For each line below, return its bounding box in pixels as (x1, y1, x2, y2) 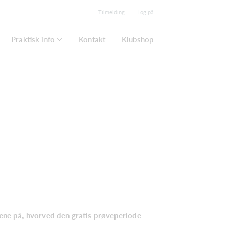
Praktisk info (11, 35, 55, 44)
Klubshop (122, 35, 153, 44)
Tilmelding (98, 9, 125, 15)
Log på (137, 9, 153, 15)
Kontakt (79, 35, 105, 44)
